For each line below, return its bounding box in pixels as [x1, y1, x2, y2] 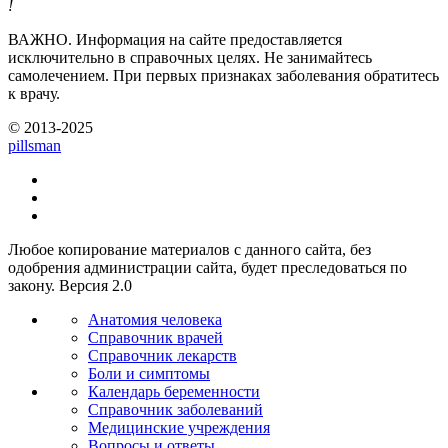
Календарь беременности [88, 383, 260, 401]
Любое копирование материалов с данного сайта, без [8, 241, 371, 259]
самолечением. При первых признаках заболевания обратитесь [8, 67, 439, 85]
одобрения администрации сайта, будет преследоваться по [8, 259, 407, 277]
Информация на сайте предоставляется [72, 31, 342, 49]
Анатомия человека [88, 311, 222, 329]
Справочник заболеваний [88, 401, 263, 419]
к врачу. [8, 85, 60, 103]
